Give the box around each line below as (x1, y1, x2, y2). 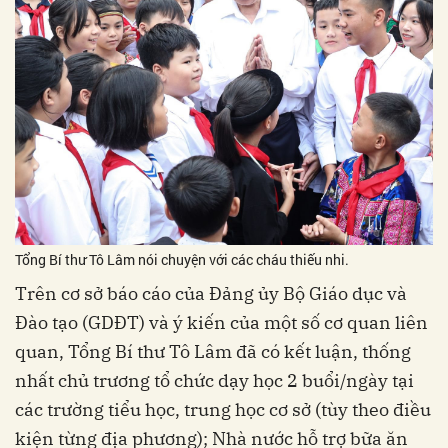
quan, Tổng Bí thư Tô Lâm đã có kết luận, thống (15, 339, 411, 363)
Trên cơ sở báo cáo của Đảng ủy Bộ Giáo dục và (15, 281, 407, 305)
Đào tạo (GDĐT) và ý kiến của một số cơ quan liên (15, 310, 428, 334)
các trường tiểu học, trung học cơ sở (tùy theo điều (15, 397, 431, 421)
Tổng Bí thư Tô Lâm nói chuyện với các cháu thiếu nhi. (15, 249, 349, 269)
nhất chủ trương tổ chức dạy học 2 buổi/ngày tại (15, 368, 414, 392)
